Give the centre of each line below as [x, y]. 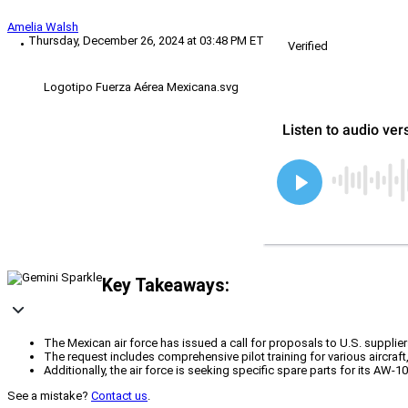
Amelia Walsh [43, 27]
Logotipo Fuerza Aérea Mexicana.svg [141, 87]
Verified [308, 46]
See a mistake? [49, 396]
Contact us [119, 396]
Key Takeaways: [166, 285]
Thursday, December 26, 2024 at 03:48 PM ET [146, 41]
